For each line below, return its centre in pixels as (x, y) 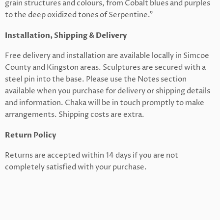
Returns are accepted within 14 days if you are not (92, 155)
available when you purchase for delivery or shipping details (108, 91)
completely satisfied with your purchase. (76, 167)
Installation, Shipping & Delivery (66, 35)
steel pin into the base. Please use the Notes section (96, 79)
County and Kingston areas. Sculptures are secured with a (105, 67)
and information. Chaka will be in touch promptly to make (105, 103)
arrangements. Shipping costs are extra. (75, 114)
